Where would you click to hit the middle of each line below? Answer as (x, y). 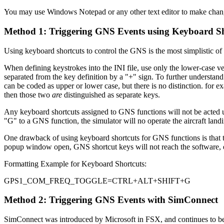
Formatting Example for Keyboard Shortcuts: (75, 163)
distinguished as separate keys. (111, 94)
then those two (28, 94)
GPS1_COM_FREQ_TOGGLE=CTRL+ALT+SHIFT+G (97, 180)
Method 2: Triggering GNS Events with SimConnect (111, 200)
